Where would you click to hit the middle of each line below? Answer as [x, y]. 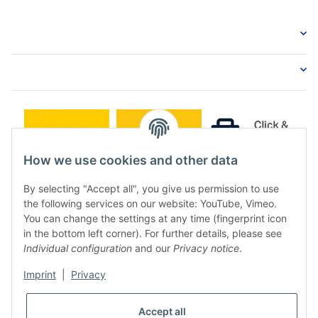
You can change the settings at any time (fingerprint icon [155, 219]
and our [153, 248]
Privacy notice [206, 248]
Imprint [40, 275]
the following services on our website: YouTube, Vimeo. [150, 204]
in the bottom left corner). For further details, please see [153, 234]
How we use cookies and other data [131, 160]
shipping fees [210, 309]
